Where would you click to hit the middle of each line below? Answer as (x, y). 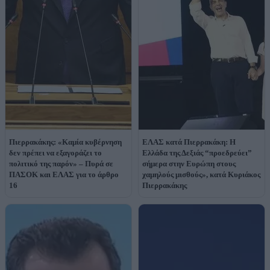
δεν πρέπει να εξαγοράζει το (55, 152)
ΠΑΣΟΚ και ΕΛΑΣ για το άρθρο (64, 174)
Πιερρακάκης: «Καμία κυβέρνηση (65, 142)
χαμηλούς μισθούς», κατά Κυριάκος (201, 174)
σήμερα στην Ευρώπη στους (189, 163)
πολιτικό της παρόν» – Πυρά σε (61, 163)
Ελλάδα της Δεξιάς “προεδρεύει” (197, 152)
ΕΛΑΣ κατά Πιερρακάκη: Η (189, 142)
